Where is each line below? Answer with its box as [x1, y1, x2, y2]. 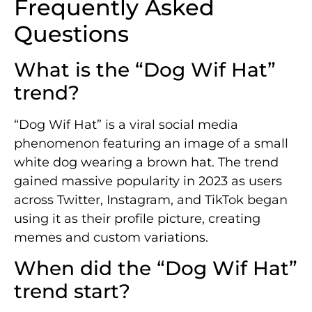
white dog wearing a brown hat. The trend [14, 154, 279, 170]
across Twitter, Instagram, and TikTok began [14, 192, 288, 208]
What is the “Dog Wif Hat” [14, 57, 276, 81]
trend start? [14, 279, 130, 304]
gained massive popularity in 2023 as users [14, 173, 282, 189]
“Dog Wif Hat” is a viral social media [14, 116, 238, 132]
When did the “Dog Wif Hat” [14, 256, 297, 281]
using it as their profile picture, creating [14, 210, 260, 226]
